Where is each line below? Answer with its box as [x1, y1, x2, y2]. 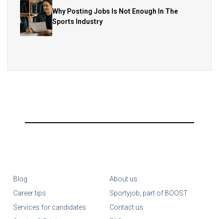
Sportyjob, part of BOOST [109, 189, 188, 197]
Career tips [13, 189, 46, 197]
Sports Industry [52, 17, 103, 25]
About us [109, 175, 137, 183]
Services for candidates [13, 203, 86, 211]
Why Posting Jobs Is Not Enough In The [52, 7, 178, 15]
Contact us [109, 203, 143, 211]
